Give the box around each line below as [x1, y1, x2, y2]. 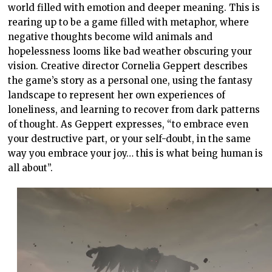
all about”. [8, 162, 53, 174]
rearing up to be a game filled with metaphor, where [8, 16, 250, 29]
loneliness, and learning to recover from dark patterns [8, 104, 260, 116]
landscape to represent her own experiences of [8, 89, 226, 101]
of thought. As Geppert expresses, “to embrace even [8, 118, 249, 131]
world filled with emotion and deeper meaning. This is [8, 2, 260, 14]
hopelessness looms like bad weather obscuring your [8, 46, 253, 58]
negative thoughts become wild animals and [8, 31, 213, 43]
